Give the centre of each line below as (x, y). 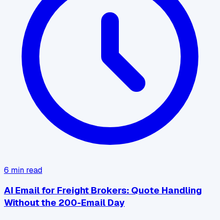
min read (26, 170)
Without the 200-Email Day (64, 203)
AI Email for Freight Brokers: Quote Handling (103, 191)
